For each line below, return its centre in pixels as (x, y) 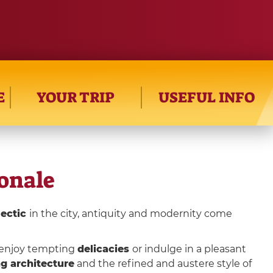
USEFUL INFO (207, 97)
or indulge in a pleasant (189, 249)
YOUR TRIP (76, 97)
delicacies (105, 249)
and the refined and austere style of (163, 263)
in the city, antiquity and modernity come (131, 213)
